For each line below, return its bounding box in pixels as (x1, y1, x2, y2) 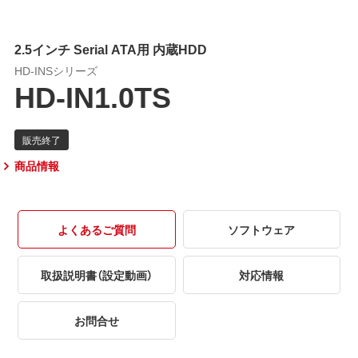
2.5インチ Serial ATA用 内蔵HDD (14, 38, 207, 58)
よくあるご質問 (57, 221, 136, 237)
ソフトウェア (228, 221, 296, 237)
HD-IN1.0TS (14, 74, 171, 117)
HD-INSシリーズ (14, 62, 97, 78)
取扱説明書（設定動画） (40, 266, 153, 283)
